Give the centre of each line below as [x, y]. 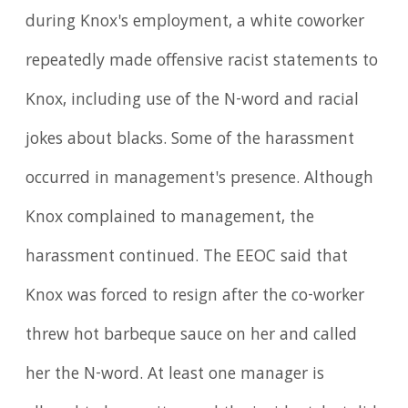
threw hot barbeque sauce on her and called [192, 336]
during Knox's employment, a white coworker [195, 22]
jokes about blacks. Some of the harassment [190, 140]
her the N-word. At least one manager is [175, 375]
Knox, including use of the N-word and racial [193, 101]
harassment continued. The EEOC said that [187, 257]
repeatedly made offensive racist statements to [202, 61]
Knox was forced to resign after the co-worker [195, 296]
